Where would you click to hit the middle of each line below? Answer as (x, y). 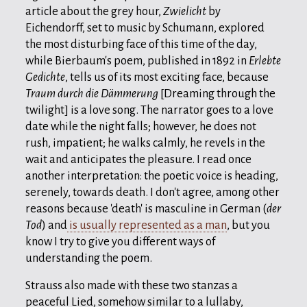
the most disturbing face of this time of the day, (141, 44)
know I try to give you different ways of (120, 241)
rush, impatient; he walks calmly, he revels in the (145, 143)
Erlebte (265, 60)
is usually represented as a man (147, 225)
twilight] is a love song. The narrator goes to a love (149, 110)
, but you (248, 225)
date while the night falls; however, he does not (141, 126)
